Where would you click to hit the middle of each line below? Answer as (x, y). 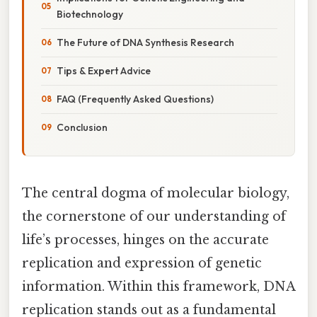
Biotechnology (90, 14)
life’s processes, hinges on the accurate (145, 240)
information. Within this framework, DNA (158, 286)
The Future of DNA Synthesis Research (145, 42)
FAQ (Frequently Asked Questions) (135, 99)
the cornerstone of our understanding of (154, 216)
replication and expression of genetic (142, 263)
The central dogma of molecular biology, (156, 193)
